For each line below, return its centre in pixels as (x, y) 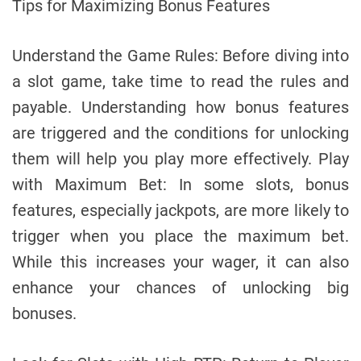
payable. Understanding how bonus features (180, 107)
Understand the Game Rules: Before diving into (180, 55)
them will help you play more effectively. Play (180, 158)
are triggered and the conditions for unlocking (180, 133)
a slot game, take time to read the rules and (180, 81)
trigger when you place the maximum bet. (180, 236)
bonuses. (44, 313)
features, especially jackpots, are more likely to (180, 210)
